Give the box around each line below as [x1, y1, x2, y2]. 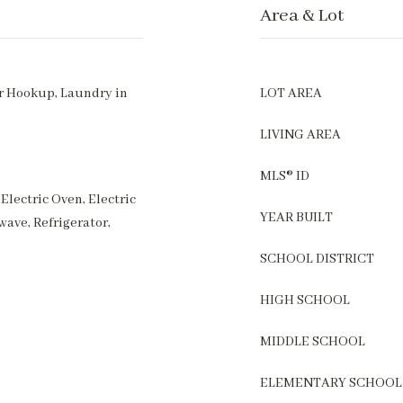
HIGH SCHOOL [260, 292, 350, 309]
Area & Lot [260, 4, 344, 27]
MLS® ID [260, 168, 309, 184]
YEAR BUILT [260, 210, 333, 226]
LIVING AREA [260, 127, 341, 143]
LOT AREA [260, 85, 322, 102]
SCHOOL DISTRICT [260, 251, 374, 267]
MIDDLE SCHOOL [260, 334, 365, 350]
